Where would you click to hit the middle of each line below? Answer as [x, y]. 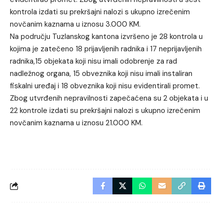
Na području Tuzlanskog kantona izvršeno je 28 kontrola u [106, 36]
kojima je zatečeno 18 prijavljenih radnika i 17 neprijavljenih [106, 49]
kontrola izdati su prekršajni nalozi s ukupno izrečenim [100, 12]
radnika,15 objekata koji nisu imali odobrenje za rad [93, 61]
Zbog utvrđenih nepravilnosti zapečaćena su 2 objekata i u [109, 98]
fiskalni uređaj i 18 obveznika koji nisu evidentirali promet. [105, 86]
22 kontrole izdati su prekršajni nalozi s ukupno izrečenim [105, 110]
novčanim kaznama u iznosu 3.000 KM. [75, 24]
